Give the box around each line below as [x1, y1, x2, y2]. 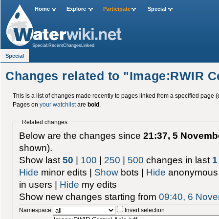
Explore [66, 6, 87, 12]
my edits [79, 179, 117, 190]
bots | [118, 167, 147, 177]
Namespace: [19, 206, 53, 214]
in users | [19, 179, 60, 190]
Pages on [12, 101, 40, 108]
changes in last [144, 154, 213, 165]
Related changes [22, 118, 67, 125]
